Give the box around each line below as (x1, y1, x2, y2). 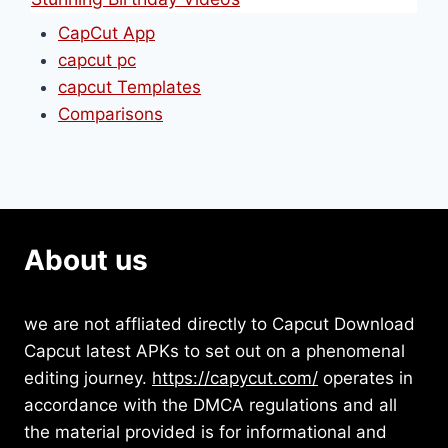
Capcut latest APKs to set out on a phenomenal (24, 341, 405, 362)
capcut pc (58, 49, 136, 70)
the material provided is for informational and (24, 422, 387, 443)
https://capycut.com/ (152, 368, 318, 389)
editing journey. (24, 368, 152, 389)
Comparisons (58, 103, 163, 124)
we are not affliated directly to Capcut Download (24, 314, 415, 335)
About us (24, 243, 148, 278)
